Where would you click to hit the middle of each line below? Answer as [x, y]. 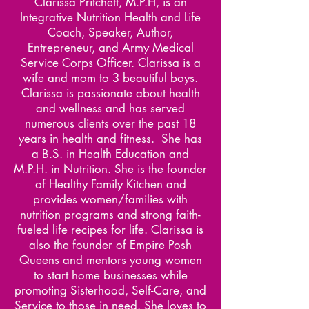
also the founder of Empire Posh [110, 245]
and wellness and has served [110, 108]
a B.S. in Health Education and [110, 154]
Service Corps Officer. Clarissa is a [110, 63]
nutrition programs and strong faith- [110, 215]
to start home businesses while [110, 275]
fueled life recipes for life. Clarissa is [110, 230]
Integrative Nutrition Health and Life [110, 17]
